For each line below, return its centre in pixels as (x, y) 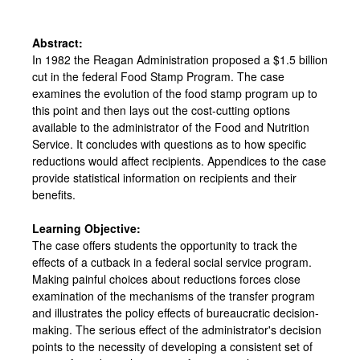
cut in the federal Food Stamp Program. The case (158, 76)
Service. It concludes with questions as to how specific (169, 143)
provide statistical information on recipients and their (164, 177)
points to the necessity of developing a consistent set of (172, 346)
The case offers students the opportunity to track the (165, 245)
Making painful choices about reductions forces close (166, 278)
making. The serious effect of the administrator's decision (177, 329)
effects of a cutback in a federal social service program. (172, 262)
